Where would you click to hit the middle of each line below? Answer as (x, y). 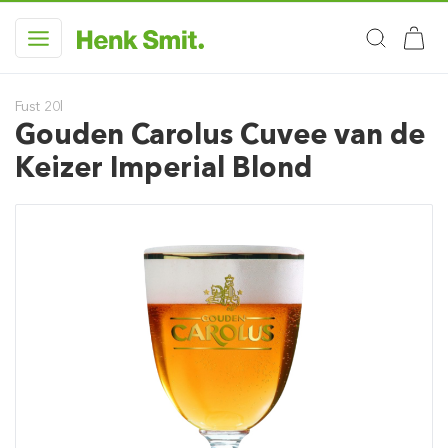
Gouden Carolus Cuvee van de (220, 134)
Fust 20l (39, 106)
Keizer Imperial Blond (163, 167)
